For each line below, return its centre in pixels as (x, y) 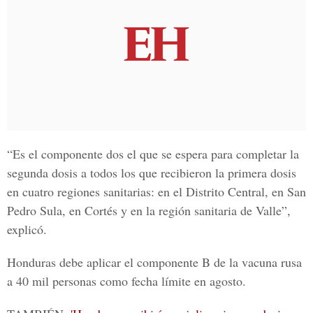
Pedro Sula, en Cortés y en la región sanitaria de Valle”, (149, 210)
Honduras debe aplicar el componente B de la (124, 262)
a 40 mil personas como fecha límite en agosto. (126, 281)
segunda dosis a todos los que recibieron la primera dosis (152, 173)
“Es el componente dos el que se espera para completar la (153, 154)
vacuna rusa (272, 262)
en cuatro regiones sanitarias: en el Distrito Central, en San (156, 191)
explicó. (27, 229)
